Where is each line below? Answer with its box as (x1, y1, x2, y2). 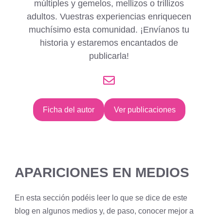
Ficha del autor (42, 105, 94, 114)
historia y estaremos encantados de (40, 37, 178, 48)
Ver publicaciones (113, 105, 176, 114)
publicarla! (89, 51, 129, 61)
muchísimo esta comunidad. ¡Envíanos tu (29, 24, 189, 35)
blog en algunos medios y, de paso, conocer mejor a (15, 206, 194, 215)
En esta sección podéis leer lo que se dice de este (15, 193, 187, 202)
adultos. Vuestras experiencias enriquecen (27, 11, 191, 21)
